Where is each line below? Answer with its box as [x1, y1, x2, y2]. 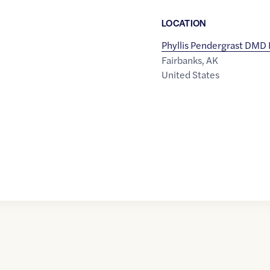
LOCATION [161, 16, 207, 30]
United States [161, 67, 219, 82]
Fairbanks [161, 53, 202, 67]
